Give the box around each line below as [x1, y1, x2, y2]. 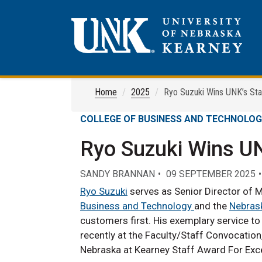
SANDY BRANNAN [80, 168, 155, 180]
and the [194, 200, 229, 212]
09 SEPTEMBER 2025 [166, 168, 256, 180]
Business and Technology [80, 200, 194, 212]
